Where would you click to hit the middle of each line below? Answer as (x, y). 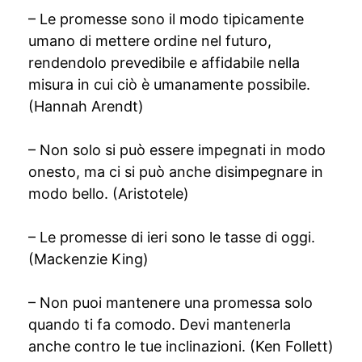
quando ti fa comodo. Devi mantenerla (160, 324)
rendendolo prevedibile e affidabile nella (164, 63)
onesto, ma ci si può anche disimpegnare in (176, 172)
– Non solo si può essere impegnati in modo (177, 150)
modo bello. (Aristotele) (109, 194)
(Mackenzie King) (88, 259)
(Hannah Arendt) (86, 106)
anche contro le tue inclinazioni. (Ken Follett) (181, 346)
